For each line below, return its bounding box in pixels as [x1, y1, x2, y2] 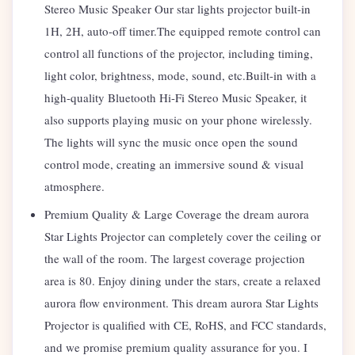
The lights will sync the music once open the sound [44, 134, 298, 151]
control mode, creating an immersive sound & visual [44, 156, 303, 173]
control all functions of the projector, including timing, [44, 45, 313, 62]
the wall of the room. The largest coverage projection [44, 250, 305, 267]
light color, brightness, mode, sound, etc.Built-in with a [44, 67, 316, 84]
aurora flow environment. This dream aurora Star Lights [44, 295, 319, 311]
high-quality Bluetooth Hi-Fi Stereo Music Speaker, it [44, 90, 307, 106]
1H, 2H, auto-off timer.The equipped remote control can [44, 23, 321, 40]
